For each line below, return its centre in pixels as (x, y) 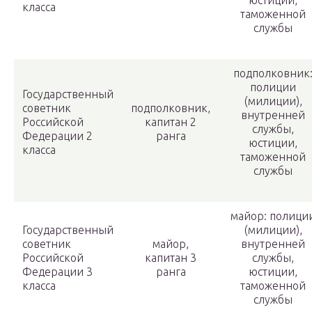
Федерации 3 (57, 272)
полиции (273, 87)
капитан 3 (171, 258)
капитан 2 (171, 122)
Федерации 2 (57, 136)
